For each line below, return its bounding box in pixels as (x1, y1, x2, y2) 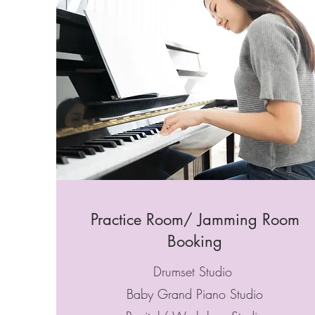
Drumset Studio (153, 263, 237, 280)
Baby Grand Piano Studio (127, 285, 264, 302)
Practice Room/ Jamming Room (90, 210, 300, 229)
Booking (167, 231, 223, 251)
